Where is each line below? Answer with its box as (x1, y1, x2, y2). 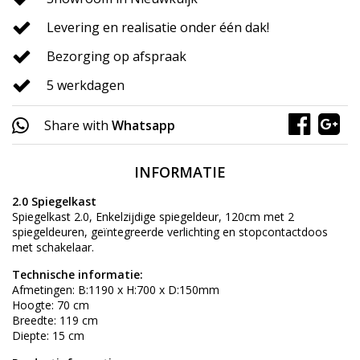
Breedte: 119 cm (12, 313, 98, 329)
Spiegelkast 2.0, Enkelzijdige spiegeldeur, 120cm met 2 (12, 209, 294, 225)
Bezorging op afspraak (47, 47, 186, 66)
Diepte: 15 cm (12, 328, 84, 344)
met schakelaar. (12, 239, 94, 256)
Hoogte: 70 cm (12, 297, 89, 313)
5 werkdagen (47, 76, 125, 95)
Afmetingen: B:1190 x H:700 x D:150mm (12, 282, 219, 298)
